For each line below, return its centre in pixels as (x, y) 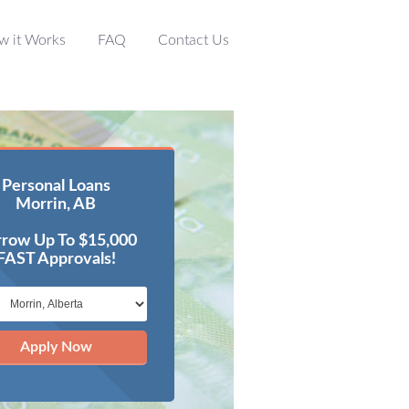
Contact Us (194, 40)
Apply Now (56, 347)
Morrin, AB (56, 204)
